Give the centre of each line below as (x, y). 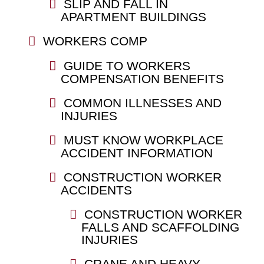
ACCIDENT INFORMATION (136, 153)
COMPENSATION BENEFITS (142, 78)
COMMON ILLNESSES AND (142, 103)
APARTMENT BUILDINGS (133, 16)
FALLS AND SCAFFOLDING (160, 227)
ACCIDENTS (96, 190)
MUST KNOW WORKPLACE (143, 140)
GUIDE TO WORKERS (127, 65)
